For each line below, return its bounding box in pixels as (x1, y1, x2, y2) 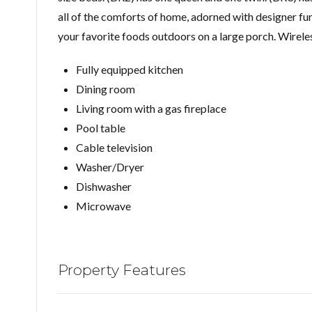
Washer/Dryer (75, 159, 144, 173)
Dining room (75, 81, 135, 95)
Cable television (75, 140, 155, 154)
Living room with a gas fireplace (75, 101, 226, 115)
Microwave (75, 198, 131, 212)
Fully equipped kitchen (75, 62, 183, 76)
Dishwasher (75, 179, 132, 193)
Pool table (75, 120, 125, 134)
